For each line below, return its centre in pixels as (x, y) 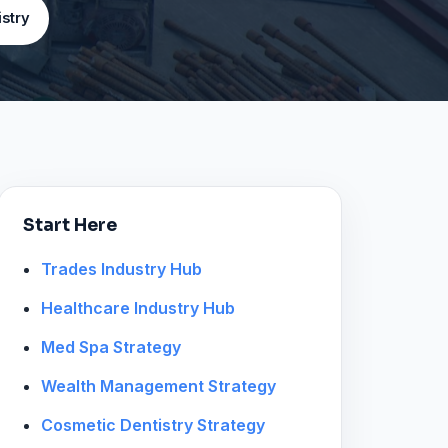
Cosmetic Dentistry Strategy (152, 424)
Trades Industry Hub (121, 268)
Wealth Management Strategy (158, 385)
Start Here (70, 224)
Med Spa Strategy (110, 346)
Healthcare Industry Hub (137, 307)
